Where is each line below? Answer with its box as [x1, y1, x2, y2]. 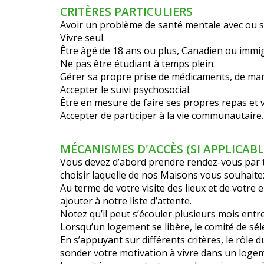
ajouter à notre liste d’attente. [60, 194, 192, 207]
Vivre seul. [60, 31, 105, 44]
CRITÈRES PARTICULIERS [60, 4, 193, 19]
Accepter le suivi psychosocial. [60, 83, 191, 96]
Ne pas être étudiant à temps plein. [60, 57, 215, 70]
